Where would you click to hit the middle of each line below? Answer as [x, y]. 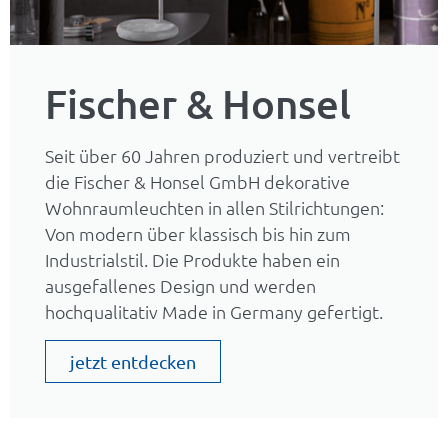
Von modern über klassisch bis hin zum [198, 233]
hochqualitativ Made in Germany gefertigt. [214, 311]
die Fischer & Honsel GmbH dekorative [197, 181]
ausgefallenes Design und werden [180, 285]
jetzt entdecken [133, 361]
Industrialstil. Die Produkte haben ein [192, 259]
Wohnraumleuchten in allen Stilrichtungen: [214, 207]
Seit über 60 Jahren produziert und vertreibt [222, 155]
